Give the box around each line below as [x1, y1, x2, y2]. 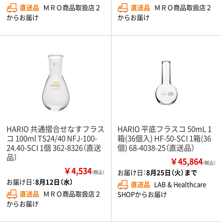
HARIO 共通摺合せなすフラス [6, 123, 105, 134]
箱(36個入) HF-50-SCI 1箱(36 [117, 132, 211, 143]
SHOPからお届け [117, 189, 167, 199]
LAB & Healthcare [154, 179, 206, 189]
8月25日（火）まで [146, 167, 197, 177]
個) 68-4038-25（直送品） [117, 142, 195, 153]
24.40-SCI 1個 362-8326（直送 [6, 142, 101, 153]
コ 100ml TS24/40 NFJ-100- [6, 132, 97, 143]
